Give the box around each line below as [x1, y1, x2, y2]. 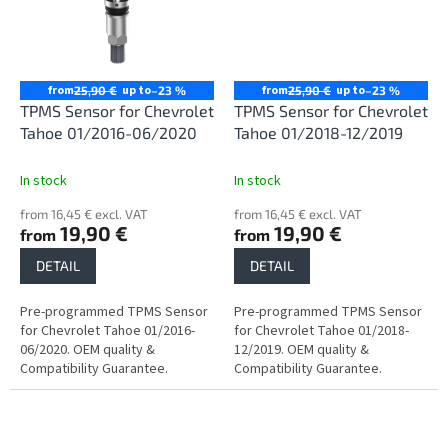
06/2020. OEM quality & [20, 340, 155, 361]
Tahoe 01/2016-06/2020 [20, 123, 197, 143]
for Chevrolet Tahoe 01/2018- [234, 321, 409, 342]
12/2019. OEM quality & [234, 340, 369, 361]
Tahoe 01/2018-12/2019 [234, 123, 404, 143]
